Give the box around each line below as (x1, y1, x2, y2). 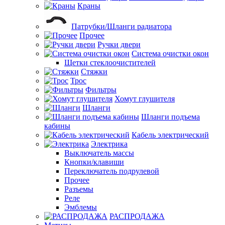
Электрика (91, 140, 128, 148)
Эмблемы (64, 203, 97, 211)
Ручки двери (97, 40, 141, 49)
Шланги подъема (141, 113, 200, 121)
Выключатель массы (64, 149, 134, 157)
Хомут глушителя (115, 94, 175, 103)
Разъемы (64, 185, 93, 193)
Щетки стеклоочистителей (64, 58, 156, 67)
